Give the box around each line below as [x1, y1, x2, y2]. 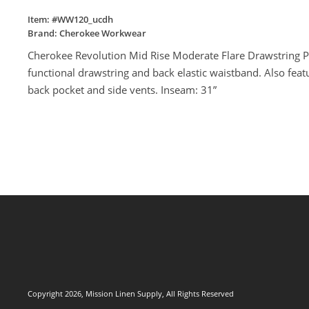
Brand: [28, 27, 59, 40]
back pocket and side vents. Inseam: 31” [28, 83, 217, 97]
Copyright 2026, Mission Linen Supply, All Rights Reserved [28, 288, 234, 299]
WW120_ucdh [57, 13, 113, 26]
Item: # [28, 13, 57, 26]
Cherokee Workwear [59, 27, 146, 40]
